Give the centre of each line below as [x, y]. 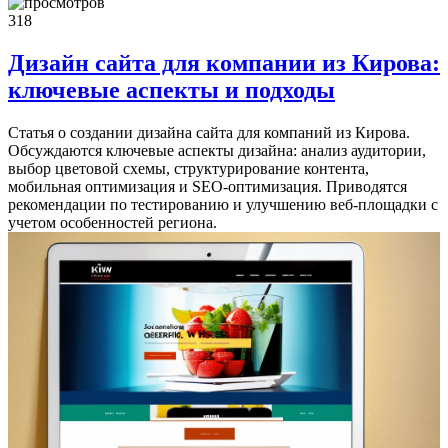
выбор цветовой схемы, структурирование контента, [188, 168]
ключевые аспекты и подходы [171, 89]
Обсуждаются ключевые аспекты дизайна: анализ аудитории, [217, 150]
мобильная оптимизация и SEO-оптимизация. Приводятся [207, 186]
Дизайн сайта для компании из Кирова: [224, 62]
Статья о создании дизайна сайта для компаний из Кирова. [209, 132]
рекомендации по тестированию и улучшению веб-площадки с [223, 204]
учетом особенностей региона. [112, 222]
